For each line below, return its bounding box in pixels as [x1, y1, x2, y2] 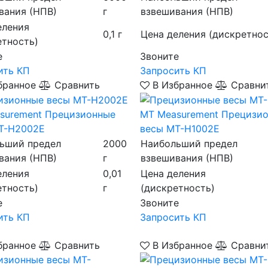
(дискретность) [140, 182, 215, 194]
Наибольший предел [140, 138, 237, 150]
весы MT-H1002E [139, 123, 220, 135]
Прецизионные [45, 108, 115, 121]
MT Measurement [139, 108, 218, 121]
